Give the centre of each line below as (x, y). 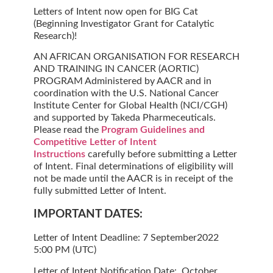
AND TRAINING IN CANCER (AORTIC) (116, 69)
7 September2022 (179, 238)
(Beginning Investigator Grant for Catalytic (124, 23)
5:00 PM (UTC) (65, 250)
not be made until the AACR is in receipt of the (133, 179)
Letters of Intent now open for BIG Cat (116, 11)
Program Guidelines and (153, 130)
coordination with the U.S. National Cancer (126, 94)
